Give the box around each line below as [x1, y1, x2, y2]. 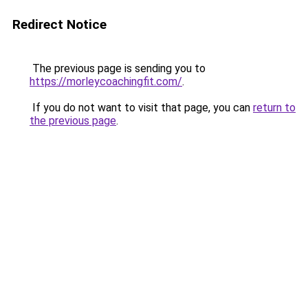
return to [253, 101, 296, 114]
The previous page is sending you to [30, 62, 206, 75]
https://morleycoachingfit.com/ [30, 75, 182, 88]
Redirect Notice [12, 16, 107, 32]
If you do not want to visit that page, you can [30, 101, 253, 114]
